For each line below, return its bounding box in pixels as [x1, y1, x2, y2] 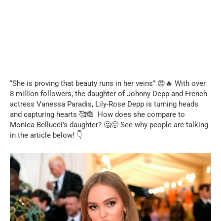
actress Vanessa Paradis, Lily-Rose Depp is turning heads [10, 99, 198, 109]
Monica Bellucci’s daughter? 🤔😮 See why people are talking [10, 120, 208, 129]
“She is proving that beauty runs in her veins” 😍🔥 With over [10, 78, 206, 88]
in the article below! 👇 [10, 130, 82, 140]
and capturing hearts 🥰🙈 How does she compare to [10, 110, 185, 119]
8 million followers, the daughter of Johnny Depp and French [10, 89, 207, 98]
